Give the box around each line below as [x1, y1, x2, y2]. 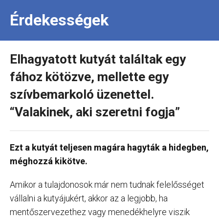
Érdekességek [10, 11, 109, 29]
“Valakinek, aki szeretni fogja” [10, 105, 180, 119]
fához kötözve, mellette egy [10, 69, 169, 84]
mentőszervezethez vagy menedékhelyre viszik [10, 207, 190, 217]
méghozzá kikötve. [10, 156, 88, 166]
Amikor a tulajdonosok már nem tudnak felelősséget [10, 179, 204, 190]
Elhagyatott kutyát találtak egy [10, 52, 186, 66]
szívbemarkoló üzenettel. [10, 87, 154, 102]
